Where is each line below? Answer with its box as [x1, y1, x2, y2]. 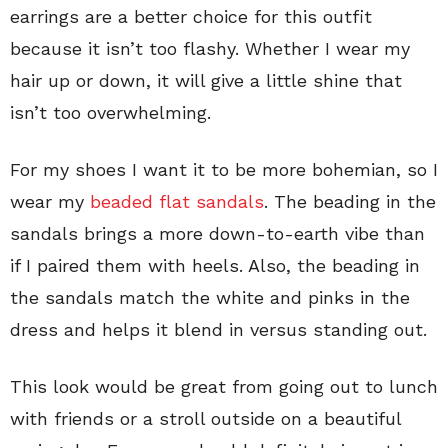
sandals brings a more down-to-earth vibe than [10, 223, 425, 245]
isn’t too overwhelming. [10, 102, 211, 124]
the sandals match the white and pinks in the [10, 287, 410, 309]
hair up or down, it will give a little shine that [10, 70, 402, 92]
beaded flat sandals [90, 191, 264, 213]
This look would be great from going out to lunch [10, 376, 438, 398]
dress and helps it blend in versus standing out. [10, 319, 427, 341]
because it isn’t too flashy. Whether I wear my [10, 38, 410, 60]
